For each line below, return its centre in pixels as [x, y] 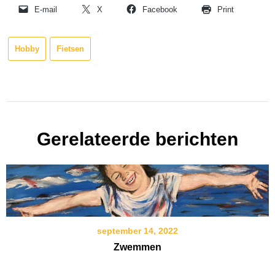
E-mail [46, 10]
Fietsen [70, 49]
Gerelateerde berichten [137, 139]
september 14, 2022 [137, 230]
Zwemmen [137, 247]
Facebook [160, 10]
